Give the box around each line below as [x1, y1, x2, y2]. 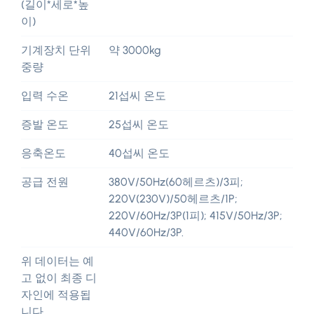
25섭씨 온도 [109, 117, 169, 131]
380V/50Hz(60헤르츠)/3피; [109, 175, 243, 189]
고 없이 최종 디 [21, 271, 97, 285]
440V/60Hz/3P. [109, 225, 184, 239]
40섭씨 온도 [109, 146, 170, 160]
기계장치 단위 [21, 43, 91, 57]
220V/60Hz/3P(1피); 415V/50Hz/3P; [109, 208, 282, 222]
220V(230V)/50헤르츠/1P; [109, 191, 238, 205]
